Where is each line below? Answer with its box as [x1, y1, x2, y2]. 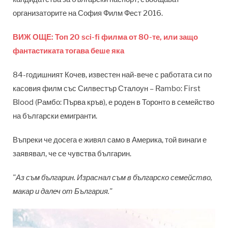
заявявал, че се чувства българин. [13, 149, 131, 159]
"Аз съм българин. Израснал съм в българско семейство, [13, 173, 212, 183]
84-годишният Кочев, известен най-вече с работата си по [13, 70, 212, 80]
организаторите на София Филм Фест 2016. [13, 9, 163, 18]
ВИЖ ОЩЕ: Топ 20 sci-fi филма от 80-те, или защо [13, 33, 198, 42]
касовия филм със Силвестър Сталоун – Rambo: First [13, 84, 201, 94]
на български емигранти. [13, 111, 97, 121]
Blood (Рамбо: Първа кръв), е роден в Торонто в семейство [13, 98, 214, 107]
